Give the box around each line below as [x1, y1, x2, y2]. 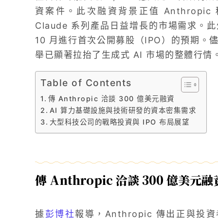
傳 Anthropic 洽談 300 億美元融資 [48, 94, 175, 103]
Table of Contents [40, 77, 132, 89]
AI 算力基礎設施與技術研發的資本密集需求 [49, 106, 197, 115]
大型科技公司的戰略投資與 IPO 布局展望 [49, 118, 190, 127]
